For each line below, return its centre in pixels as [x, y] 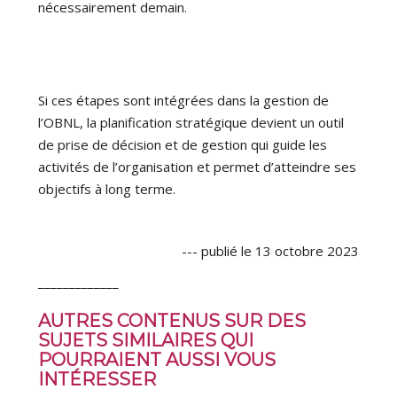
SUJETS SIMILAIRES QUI [146, 341]
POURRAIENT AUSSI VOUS [157, 360]
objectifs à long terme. [107, 189]
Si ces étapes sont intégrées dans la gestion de [184, 101]
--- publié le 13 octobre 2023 [270, 251]
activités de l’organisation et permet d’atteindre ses [198, 167]
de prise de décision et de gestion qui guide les [183, 145]
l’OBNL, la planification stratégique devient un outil [191, 123]
